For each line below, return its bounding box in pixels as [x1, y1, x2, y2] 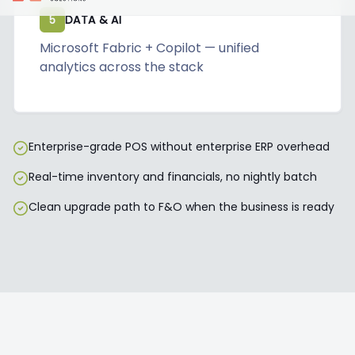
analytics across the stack [40, 58, 204, 76]
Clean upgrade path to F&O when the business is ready [29, 199, 334, 215]
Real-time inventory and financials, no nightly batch [29, 169, 317, 185]
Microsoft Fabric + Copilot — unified [40, 39, 259, 57]
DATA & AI [65, 12, 122, 28]
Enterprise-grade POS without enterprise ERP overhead [29, 139, 330, 155]
